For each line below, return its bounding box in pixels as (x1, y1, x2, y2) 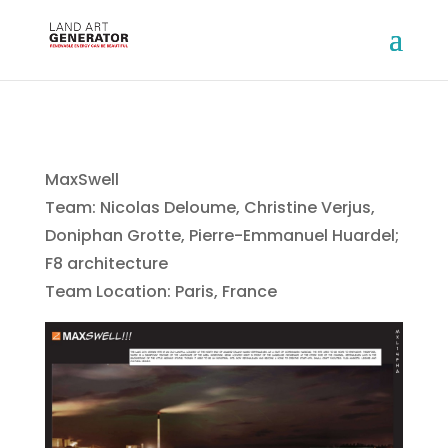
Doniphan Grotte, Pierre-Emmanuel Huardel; (44, 224, 399, 247)
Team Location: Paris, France (44, 280, 277, 303)
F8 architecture (44, 252, 168, 275)
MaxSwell (44, 168, 119, 191)
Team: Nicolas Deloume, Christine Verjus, (44, 196, 375, 219)
